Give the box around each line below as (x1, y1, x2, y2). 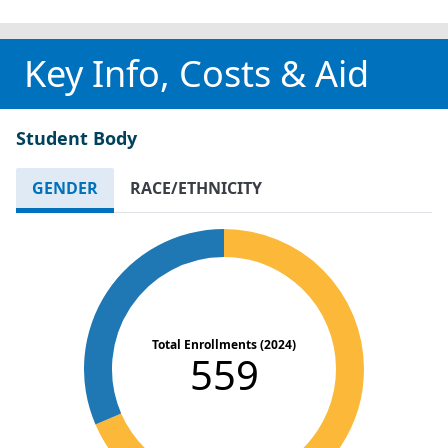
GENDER (32, 176, 98, 199)
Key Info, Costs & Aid (24, 48, 369, 98)
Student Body (16, 125, 137, 150)
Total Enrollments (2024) (152, 335, 296, 353)
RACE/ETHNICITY (130, 176, 262, 199)
